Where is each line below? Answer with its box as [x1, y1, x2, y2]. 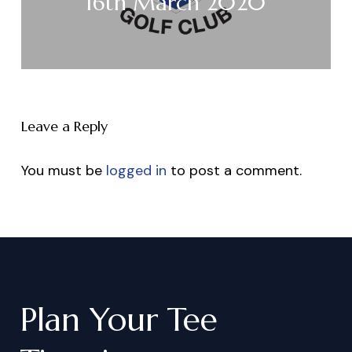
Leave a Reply [20, 117, 108, 136]
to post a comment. [166, 161, 302, 181]
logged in [105, 161, 167, 181]
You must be [20, 161, 106, 181]
